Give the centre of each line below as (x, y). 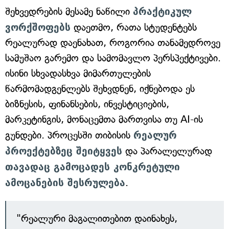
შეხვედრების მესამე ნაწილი (69, 12)
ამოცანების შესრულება (65, 182)
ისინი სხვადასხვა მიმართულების (78, 73)
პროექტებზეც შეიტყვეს (64, 151)
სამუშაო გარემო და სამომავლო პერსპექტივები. (113, 58)
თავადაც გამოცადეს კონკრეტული (93, 167)
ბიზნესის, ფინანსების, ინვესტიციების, (87, 104)
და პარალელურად (167, 151)
